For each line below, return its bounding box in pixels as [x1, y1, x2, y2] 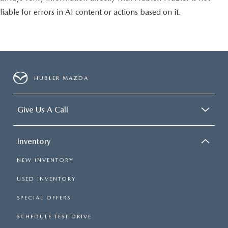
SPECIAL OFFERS [17, 194, 71, 202]
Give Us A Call [17, 105, 68, 115]
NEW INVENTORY [17, 157, 73, 164]
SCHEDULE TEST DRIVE [17, 213, 92, 220]
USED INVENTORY [17, 176, 76, 183]
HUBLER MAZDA [34, 74, 89, 81]
